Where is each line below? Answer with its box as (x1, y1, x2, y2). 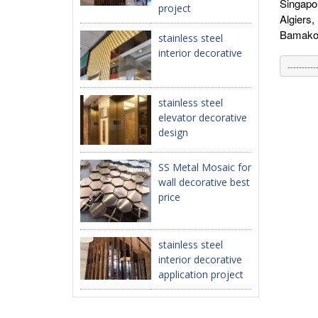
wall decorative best (158, 175, 250, 189)
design (158, 126, 188, 139)
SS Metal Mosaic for (158, 160, 251, 174)
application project (158, 268, 243, 281)
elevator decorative (158, 111, 247, 124)
